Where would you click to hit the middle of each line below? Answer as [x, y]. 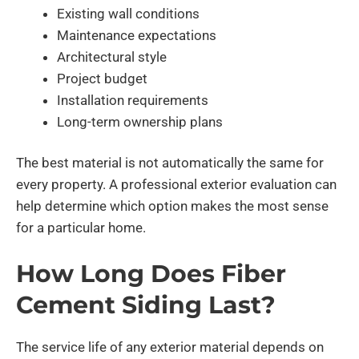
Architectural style [112, 57]
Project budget [102, 79]
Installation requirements [133, 101]
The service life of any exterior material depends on [170, 347]
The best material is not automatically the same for [170, 163]
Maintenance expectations [137, 36]
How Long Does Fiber [151, 274]
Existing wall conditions [128, 14]
